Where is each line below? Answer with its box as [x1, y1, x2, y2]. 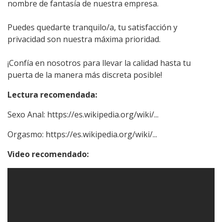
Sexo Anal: [7, 109, 47, 120]
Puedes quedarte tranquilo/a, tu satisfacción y [7, 21, 177, 33]
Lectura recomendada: [7, 89, 97, 100]
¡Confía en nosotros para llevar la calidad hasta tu [7, 57, 191, 68]
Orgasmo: [7, 128, 46, 140]
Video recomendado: [7, 148, 89, 160]
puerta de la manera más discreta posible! [7, 69, 162, 80]
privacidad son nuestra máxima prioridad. [7, 33, 161, 45]
